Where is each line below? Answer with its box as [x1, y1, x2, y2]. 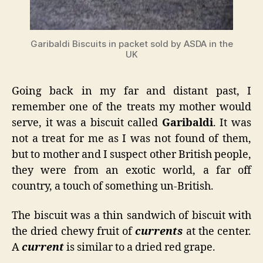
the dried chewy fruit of [12, 224, 136, 238]
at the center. [183, 224, 251, 238]
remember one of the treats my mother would [12, 100, 251, 114]
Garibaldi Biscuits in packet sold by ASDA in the [30, 38, 233, 50]
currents [135, 224, 183, 238]
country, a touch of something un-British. [12, 180, 214, 194]
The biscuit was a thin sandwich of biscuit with [12, 208, 251, 222]
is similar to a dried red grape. [64, 240, 215, 254]
